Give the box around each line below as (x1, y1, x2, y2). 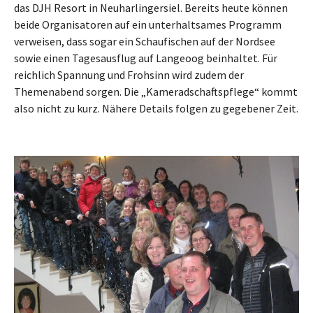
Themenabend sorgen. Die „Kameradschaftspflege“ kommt (14, 84, 298, 99)
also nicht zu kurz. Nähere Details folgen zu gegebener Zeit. (14, 101, 298, 115)
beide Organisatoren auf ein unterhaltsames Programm (14, 17, 282, 31)
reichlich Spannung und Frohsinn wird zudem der (14, 67, 244, 82)
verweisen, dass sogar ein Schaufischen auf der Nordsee (14, 34, 275, 48)
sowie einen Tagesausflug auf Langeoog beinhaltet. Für (14, 50, 277, 65)
